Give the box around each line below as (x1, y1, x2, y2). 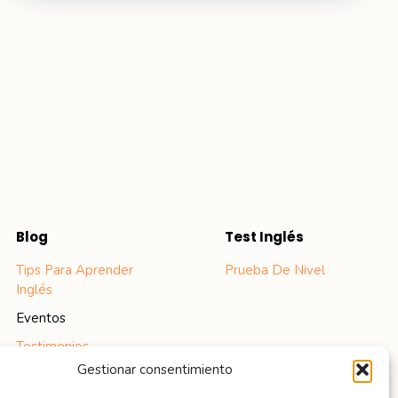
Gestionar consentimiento (77, 361, 234, 378)
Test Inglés (224, 227, 304, 246)
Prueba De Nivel (224, 261, 325, 279)
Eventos (15, 309, 66, 327)
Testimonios (15, 338, 89, 355)
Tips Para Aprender (15, 261, 133, 279)
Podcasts (15, 366, 72, 384)
